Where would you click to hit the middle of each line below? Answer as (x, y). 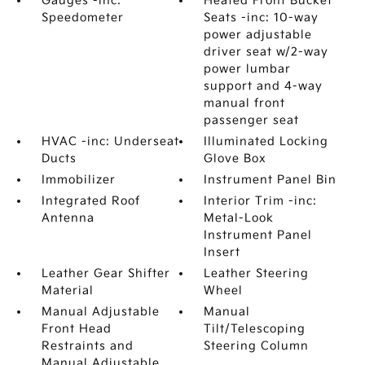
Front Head (76, 329)
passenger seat (252, 120)
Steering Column (257, 346)
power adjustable (258, 35)
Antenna (68, 218)
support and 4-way (264, 86)
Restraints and (87, 346)
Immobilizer (78, 180)
